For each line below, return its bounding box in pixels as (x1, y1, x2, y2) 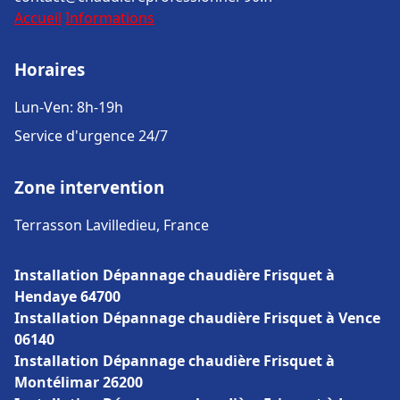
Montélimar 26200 (14, 372, 143, 392)
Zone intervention (14, 176, 164, 198)
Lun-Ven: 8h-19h (14, 97, 123, 117)
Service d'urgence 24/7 (14, 126, 168, 146)
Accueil (14, 8, 62, 28)
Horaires (14, 58, 85, 80)
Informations (65, 8, 154, 28)
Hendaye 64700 (14, 287, 121, 306)
